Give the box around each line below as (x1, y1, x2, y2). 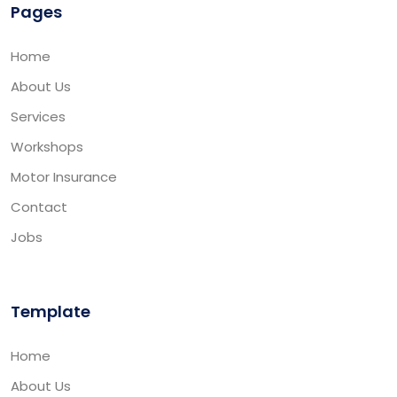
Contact (11, 197, 67, 216)
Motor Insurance (11, 167, 117, 186)
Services (11, 106, 66, 126)
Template (11, 300, 90, 323)
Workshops (11, 136, 83, 156)
